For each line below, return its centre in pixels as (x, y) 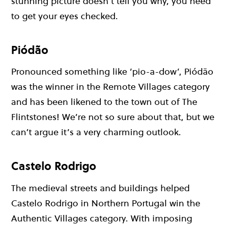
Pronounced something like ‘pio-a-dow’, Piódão (112, 72)
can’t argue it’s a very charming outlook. (96, 132)
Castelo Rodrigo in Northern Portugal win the (106, 203)
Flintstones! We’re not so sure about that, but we (113, 117)
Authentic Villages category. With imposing (102, 218)
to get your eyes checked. (65, 16)
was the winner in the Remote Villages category (110, 87)
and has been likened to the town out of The (104, 102)
